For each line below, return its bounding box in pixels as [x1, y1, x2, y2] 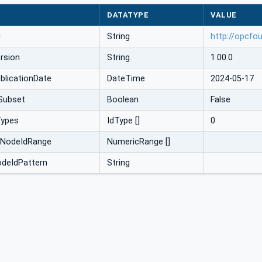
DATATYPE [107, 11, 149, 20]
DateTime [107, 74, 145, 84]
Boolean [107, 95, 139, 105]
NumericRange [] [107, 137, 170, 147]
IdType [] [107, 116, 140, 126]
